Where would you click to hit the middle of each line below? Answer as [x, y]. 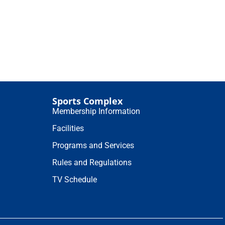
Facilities [68, 128]
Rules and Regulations [92, 162]
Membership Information [96, 111]
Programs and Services [93, 145]
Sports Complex [88, 101]
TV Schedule [75, 179]
